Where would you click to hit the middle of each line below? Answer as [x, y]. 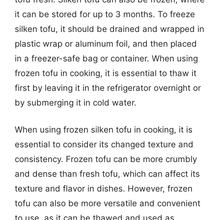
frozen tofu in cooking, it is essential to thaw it [106, 73]
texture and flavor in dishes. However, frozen [104, 189]
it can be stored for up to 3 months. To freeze [105, 14]
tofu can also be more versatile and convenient [108, 203]
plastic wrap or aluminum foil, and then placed [106, 43]
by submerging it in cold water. [76, 102]
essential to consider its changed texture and [104, 144]
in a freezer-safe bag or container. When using [106, 58]
